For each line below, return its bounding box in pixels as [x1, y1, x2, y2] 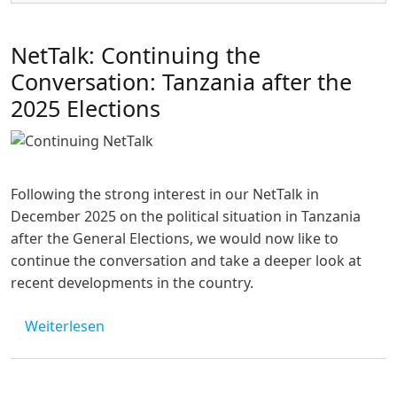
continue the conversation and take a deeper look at [11, 250, 362, 270]
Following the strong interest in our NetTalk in [11, 183, 319, 204]
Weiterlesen [25, 315, 105, 336]
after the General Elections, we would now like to [11, 228, 339, 248]
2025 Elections [11, 92, 160, 123]
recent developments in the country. [11, 272, 253, 292]
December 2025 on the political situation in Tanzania [11, 206, 361, 226]
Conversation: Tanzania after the [11, 66, 352, 97]
